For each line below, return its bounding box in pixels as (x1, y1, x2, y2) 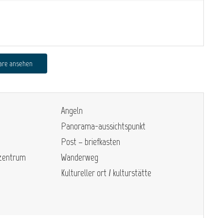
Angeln (61, 104, 83, 116)
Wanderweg (61, 151, 98, 163)
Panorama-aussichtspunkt (61, 120, 145, 132)
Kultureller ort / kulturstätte (61, 166, 151, 179)
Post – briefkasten (61, 135, 120, 147)
